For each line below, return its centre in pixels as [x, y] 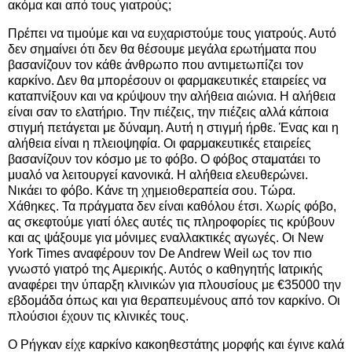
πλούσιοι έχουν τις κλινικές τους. [98, 316]
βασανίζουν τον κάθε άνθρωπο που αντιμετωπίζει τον [156, 64]
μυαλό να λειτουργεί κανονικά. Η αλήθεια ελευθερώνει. [158, 174]
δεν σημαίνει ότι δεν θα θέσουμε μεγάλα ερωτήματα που [162, 49]
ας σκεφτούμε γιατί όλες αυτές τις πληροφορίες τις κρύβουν [171, 222]
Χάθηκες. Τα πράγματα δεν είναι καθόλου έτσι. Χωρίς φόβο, [172, 206]
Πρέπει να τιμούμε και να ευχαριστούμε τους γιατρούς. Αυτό [172, 33]
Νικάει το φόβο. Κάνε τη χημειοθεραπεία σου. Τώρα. [152, 190]
